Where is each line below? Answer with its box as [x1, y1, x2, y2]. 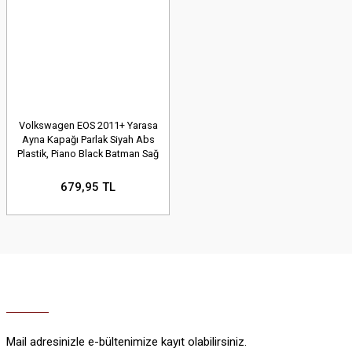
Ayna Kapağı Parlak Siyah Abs [21, 134, 155, 145]
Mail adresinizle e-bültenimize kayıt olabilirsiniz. [6, 335, 247, 350]
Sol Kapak [65, 162, 111, 174]
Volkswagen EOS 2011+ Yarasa [18, 119, 158, 131]
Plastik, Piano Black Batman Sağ [17, 148, 159, 159]
